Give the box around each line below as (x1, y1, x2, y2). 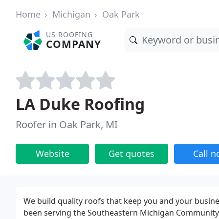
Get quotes (109, 148, 154, 159)
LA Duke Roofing (16, 93, 145, 114)
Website (35, 148, 69, 159)
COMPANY (46, 37, 102, 51)
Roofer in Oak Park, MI (16, 118, 118, 131)
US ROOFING (46, 30, 93, 39)
